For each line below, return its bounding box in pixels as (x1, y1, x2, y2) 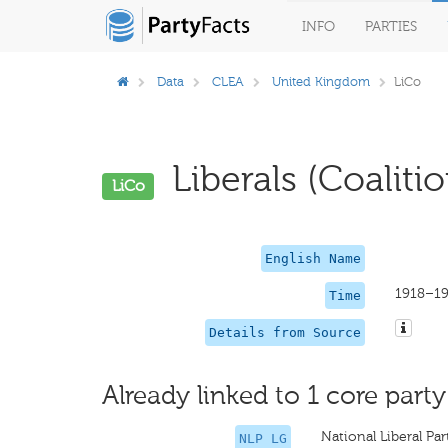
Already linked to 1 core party (102, 380, 446, 411)
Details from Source (208, 325, 361, 340)
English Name (264, 251, 361, 266)
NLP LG (239, 431, 288, 446)
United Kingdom (272, 74, 370, 89)
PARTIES (365, 18, 417, 35)
